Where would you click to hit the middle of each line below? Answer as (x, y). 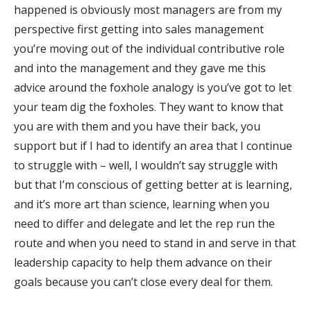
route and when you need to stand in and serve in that (155, 243)
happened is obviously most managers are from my (148, 9)
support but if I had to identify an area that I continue (153, 145)
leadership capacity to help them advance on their (143, 262)
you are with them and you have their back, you (137, 126)
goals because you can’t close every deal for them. (143, 281)
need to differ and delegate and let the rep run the (144, 223)
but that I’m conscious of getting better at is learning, (153, 184)
